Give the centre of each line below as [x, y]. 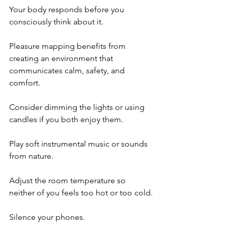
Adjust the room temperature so [68, 180]
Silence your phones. [47, 217]
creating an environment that [62, 58]
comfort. [25, 82]
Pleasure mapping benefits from [68, 46]
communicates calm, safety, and [68, 70]
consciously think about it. [56, 21]
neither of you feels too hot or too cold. [81, 192]
